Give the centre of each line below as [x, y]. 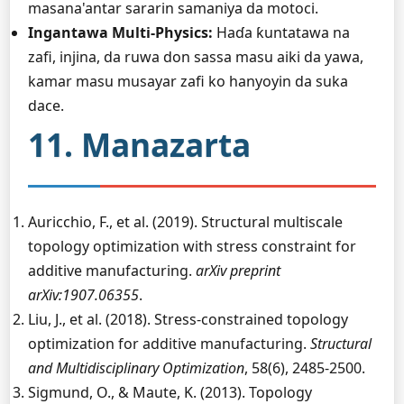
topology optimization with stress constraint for [192, 246]
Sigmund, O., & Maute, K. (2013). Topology [170, 392]
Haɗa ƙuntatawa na [281, 32]
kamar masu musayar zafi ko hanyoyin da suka [188, 81]
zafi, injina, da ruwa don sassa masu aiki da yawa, [196, 57]
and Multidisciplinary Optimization [136, 368]
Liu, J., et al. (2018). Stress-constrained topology [188, 319]
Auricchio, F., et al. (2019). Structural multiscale [185, 222]
